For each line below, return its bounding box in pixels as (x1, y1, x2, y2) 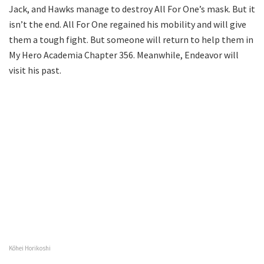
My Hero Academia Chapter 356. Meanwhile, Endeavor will (9, 48, 239, 61)
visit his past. (9, 64, 61, 76)
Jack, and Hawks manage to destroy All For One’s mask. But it (9, 2, 255, 15)
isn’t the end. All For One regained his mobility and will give (9, 18, 246, 30)
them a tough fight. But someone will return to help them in (9, 33, 253, 45)
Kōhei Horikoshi (9, 243, 51, 252)
